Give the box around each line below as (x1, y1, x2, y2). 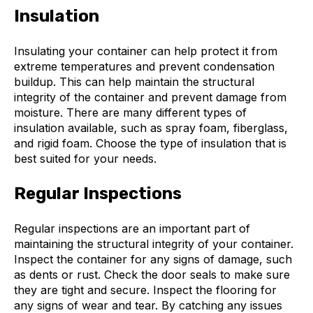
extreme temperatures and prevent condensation (14, 59, 275, 74)
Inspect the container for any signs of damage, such (14, 252, 292, 267)
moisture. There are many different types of (14, 105, 247, 120)
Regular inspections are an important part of (14, 221, 250, 236)
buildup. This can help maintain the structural (14, 75, 254, 89)
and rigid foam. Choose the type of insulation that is (14, 136, 286, 151)
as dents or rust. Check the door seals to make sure (14, 268, 290, 282)
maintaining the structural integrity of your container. (14, 237, 293, 252)
